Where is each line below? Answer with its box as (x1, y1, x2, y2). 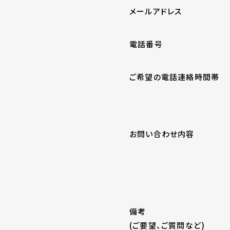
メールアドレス (129, 5, 182, 16)
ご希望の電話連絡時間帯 (129, 71, 220, 82)
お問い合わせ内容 (129, 128, 195, 139)
